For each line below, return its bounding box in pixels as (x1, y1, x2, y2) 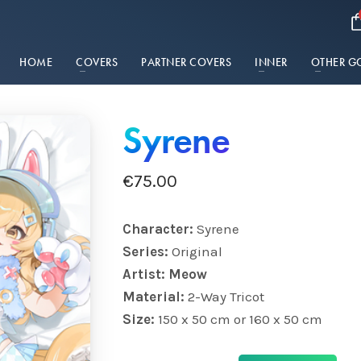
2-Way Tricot (187, 288, 264, 305)
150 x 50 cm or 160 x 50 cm (157, 311, 322, 327)
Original (171, 243, 222, 259)
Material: (122, 288, 188, 305)
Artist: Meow (122, 266, 207, 282)
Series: (122, 243, 172, 259)
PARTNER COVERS (141, 55, 232, 69)
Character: (122, 221, 197, 237)
